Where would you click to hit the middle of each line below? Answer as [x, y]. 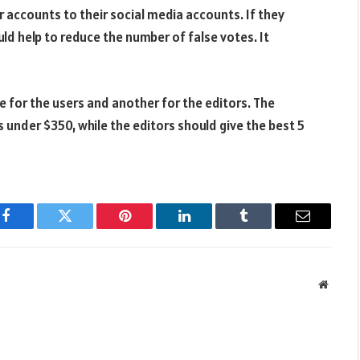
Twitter [85, 228]
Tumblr [264, 228]
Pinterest [149, 228]
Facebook [33, 228]
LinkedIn [209, 228]
